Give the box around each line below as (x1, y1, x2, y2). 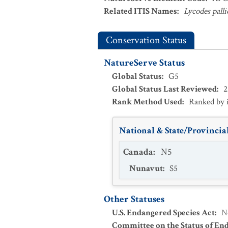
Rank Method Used (112, 96, 182, 107)
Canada (123, 146, 153, 158)
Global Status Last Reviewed (112, 83, 217, 95)
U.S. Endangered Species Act (112, 207, 215, 218)
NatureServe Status (104, 56, 185, 69)
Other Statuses (104, 193, 164, 206)
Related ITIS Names (104, 6, 177, 17)
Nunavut (129, 163, 163, 174)
